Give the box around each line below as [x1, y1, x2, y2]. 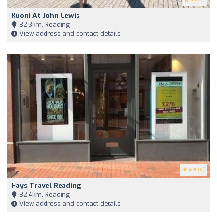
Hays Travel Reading [11, 181, 81, 191]
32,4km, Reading [17, 190, 70, 199]
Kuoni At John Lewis [11, 11, 80, 21]
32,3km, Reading [17, 20, 70, 29]
